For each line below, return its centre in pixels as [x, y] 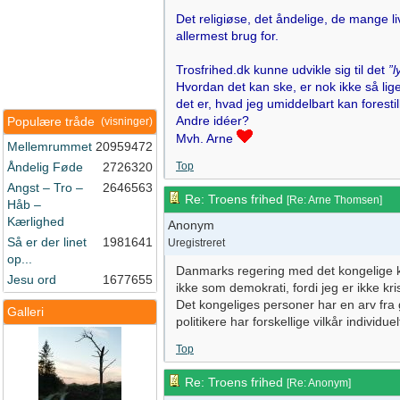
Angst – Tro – [45, 187]
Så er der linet [47, 242]
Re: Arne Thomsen [334, 200]
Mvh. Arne [206, 138]
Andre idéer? [212, 121]
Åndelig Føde [45, 167]
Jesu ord [32, 279]
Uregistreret [196, 243]
